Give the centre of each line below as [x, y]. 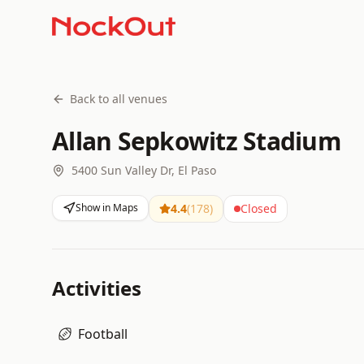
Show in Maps [107, 208]
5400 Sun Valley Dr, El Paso [144, 170]
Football [103, 334]
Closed [259, 208]
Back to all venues [119, 99]
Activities [97, 288]
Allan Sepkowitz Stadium [196, 141]
